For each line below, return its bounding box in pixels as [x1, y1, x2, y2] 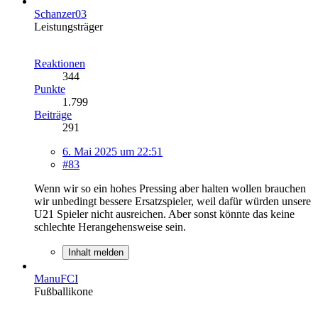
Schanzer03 [34, 7, 87, 20]
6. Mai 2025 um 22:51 [62, 145, 163, 158]
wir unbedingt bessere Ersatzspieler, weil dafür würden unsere [34, 194, 311, 207]
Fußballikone [34, 285, 93, 297]
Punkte [34, 82, 65, 95]
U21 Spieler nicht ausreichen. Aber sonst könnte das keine [34, 207, 295, 220]
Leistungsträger [34, 20, 103, 33]
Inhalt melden [68, 246, 124, 258]
